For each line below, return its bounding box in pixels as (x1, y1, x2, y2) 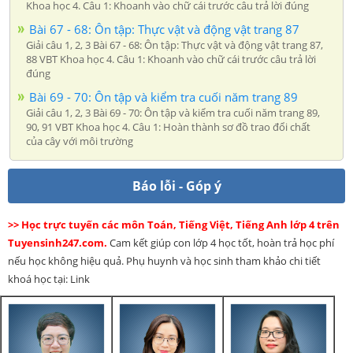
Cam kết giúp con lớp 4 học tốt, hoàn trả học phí (107, 235, 334, 250)
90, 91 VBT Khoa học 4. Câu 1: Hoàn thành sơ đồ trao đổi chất (26, 119, 310, 134)
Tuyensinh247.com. (8, 235, 107, 250)
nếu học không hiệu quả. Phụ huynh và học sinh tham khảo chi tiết (8, 253, 321, 268)
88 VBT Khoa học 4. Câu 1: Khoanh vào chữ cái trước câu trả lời (26, 51, 316, 66)
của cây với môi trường (26, 133, 133, 148)
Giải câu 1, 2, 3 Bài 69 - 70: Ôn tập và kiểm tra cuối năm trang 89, (26, 105, 320, 120)
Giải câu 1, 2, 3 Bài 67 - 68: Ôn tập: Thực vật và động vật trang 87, (26, 37, 323, 52)
